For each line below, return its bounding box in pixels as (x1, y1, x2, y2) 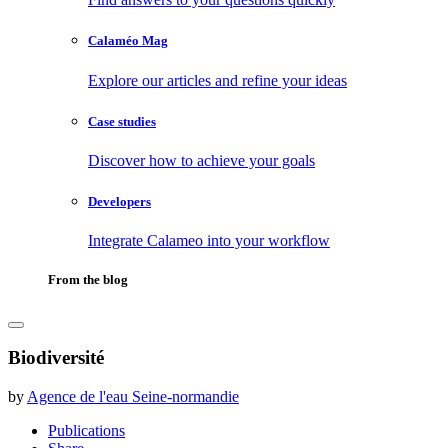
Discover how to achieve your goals (88, 151, 315, 169)
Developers (88, 194, 151, 210)
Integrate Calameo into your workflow (88, 232, 330, 250)
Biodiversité (8, 347, 104, 369)
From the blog (48, 272, 128, 288)
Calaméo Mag (88, 33, 168, 49)
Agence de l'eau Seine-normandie (27, 387, 239, 405)
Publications (48, 421, 125, 439)
